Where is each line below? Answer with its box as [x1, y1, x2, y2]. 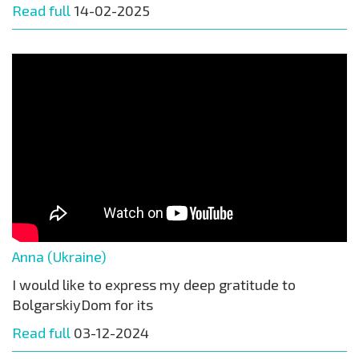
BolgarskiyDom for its [12, 295, 153, 313]
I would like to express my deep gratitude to [12, 275, 296, 293]
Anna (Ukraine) [12, 247, 107, 265]
